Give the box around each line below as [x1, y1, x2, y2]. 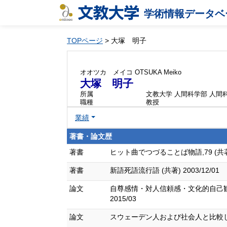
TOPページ [67, 36, 103, 45]
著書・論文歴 [69, 132, 112, 140]
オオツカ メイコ [80, 68, 133, 76]
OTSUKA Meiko [135, 68, 181, 76]
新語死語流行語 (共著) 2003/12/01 [110, 166, 219, 174]
